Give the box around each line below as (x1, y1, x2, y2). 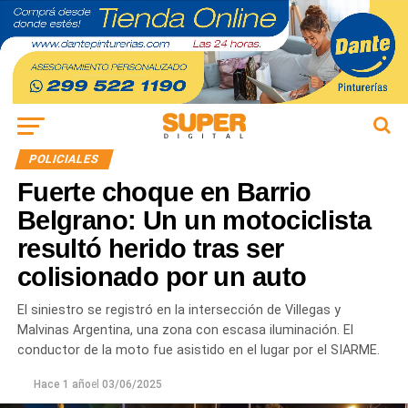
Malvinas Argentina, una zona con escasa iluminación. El (16, 322, 353, 339)
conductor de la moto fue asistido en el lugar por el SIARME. (16, 342, 380, 359)
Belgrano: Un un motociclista (16, 206, 372, 236)
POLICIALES (26, 152, 101, 167)
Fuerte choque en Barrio (16, 178, 311, 208)
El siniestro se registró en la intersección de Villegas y (16, 302, 341, 319)
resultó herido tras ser (16, 234, 284, 264)
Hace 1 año (33, 378, 91, 392)
